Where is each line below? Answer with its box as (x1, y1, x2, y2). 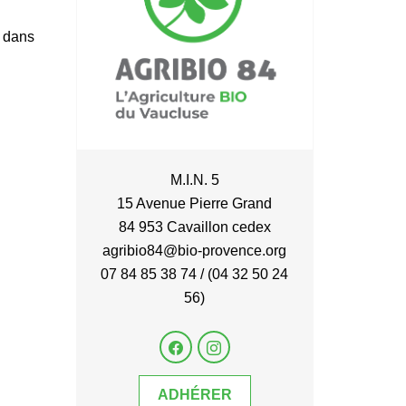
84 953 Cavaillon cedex (118, 219, 271, 235)
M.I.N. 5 (169, 172, 219, 188)
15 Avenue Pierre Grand (117, 196, 273, 211)
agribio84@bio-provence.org (102, 243, 287, 258)
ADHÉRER (157, 387, 232, 402)
